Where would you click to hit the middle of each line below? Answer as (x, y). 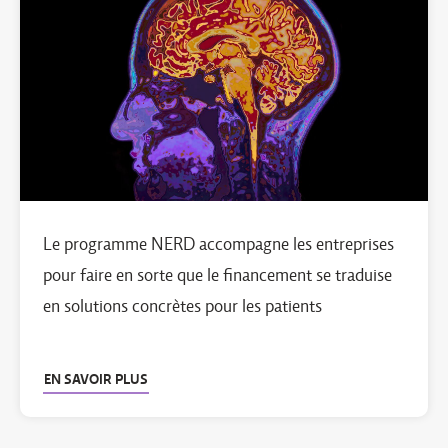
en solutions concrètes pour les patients (182, 306)
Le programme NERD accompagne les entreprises (218, 244)
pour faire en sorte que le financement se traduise (217, 275)
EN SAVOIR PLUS (96, 379)
